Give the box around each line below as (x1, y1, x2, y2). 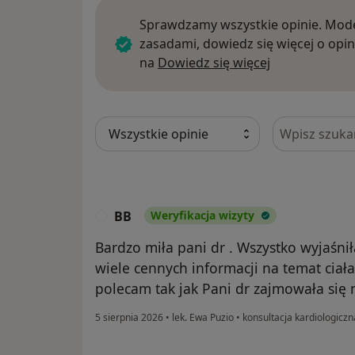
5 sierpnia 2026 (95, 311, 163, 325)
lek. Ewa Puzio (170, 311, 236, 325)
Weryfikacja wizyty (151, 208, 254, 223)
